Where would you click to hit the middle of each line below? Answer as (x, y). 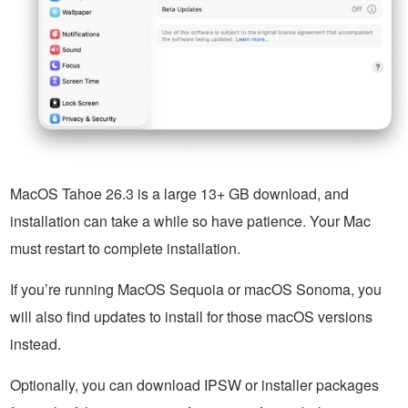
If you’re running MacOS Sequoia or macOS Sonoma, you (196, 289)
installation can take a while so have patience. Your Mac (190, 220)
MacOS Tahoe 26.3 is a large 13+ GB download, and (179, 193)
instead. (36, 343)
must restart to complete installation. (125, 248)
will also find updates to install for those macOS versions (191, 316)
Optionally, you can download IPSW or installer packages (194, 384)
